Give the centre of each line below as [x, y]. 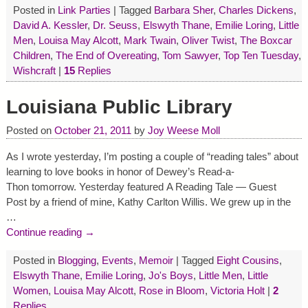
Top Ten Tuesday [261, 56]
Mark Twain [150, 41]
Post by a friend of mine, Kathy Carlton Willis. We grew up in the [148, 201]
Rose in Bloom [172, 290]
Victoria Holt [237, 290]
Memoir [156, 260]
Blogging [77, 260]
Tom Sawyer [190, 56]
